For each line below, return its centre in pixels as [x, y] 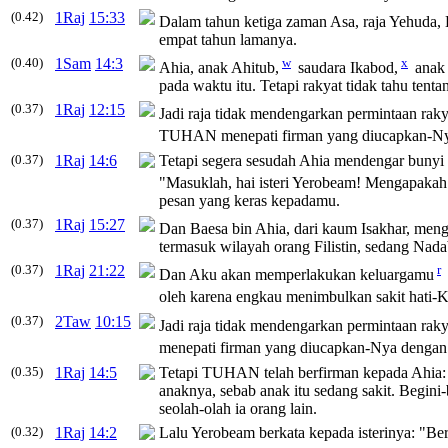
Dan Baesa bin [207, 229]
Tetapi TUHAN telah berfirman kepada [285, 372]
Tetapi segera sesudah [229, 160]
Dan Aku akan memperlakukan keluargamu [296, 275]
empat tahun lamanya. [228, 40]
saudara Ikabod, [346, 68]
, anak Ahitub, [234, 68]
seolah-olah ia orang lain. [238, 408]
